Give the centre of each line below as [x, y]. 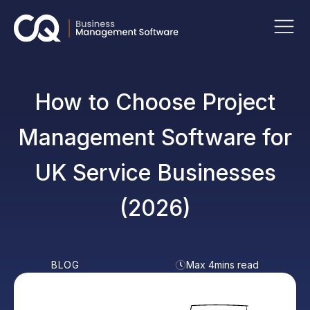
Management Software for [155, 137]
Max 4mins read [222, 265]
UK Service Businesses [155, 173]
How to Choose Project [155, 102]
